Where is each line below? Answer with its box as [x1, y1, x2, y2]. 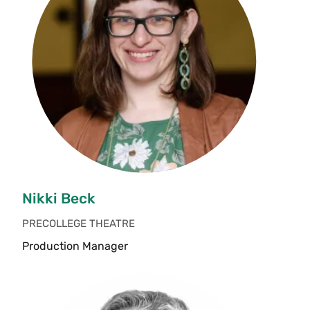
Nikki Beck [22, 189, 96, 207]
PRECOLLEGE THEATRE [22, 217, 136, 230]
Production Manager [22, 239, 129, 253]
